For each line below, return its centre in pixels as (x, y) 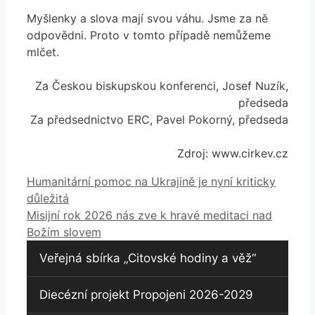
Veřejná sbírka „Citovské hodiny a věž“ (148, 258)
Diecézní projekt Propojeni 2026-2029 (146, 294)
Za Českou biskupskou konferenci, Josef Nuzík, (162, 85)
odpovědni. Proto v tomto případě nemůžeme (149, 35)
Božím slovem (64, 232)
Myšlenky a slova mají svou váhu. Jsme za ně (147, 18)
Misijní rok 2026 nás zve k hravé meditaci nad (149, 215)
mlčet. (43, 52)
